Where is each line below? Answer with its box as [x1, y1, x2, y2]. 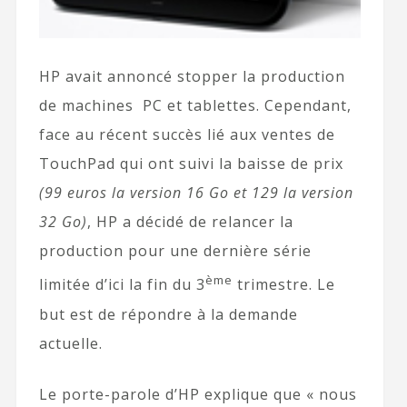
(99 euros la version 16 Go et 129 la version [38, 183, 353, 203]
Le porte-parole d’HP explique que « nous [38, 383, 357, 404]
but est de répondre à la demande [38, 303, 298, 324]
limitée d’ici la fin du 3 [38, 274, 205, 295]
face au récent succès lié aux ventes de [38, 124, 335, 145]
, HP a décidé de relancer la [86, 212, 293, 233]
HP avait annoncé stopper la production [38, 66, 345, 87]
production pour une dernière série [38, 241, 312, 262]
